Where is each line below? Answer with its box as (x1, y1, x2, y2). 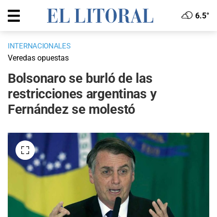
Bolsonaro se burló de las (8, 71, 153, 87)
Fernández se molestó (8, 102, 135, 118)
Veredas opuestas (8, 53, 69, 63)
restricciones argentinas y (8, 86, 157, 102)
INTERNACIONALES (8, 42, 71, 51)
